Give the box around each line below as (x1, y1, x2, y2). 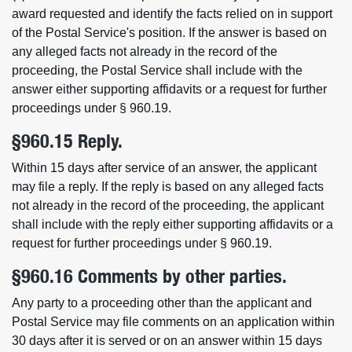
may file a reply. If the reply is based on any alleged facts (12, 180, 324, 193)
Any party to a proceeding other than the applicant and (12, 296, 312, 310)
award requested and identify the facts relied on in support (12, 7, 332, 20)
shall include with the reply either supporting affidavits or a (12, 218, 333, 231)
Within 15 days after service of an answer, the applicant (12, 161, 317, 174)
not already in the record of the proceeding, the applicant (12, 199, 324, 212)
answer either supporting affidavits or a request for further (12, 82, 327, 96)
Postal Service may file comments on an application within (12, 315, 335, 328)
